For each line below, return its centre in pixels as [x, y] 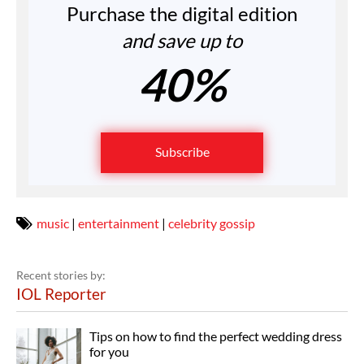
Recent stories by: [61, 275]
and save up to [182, 41]
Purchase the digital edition [182, 14]
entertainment [119, 223]
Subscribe [182, 152]
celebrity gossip [212, 223]
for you [109, 352]
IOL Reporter [61, 294]
